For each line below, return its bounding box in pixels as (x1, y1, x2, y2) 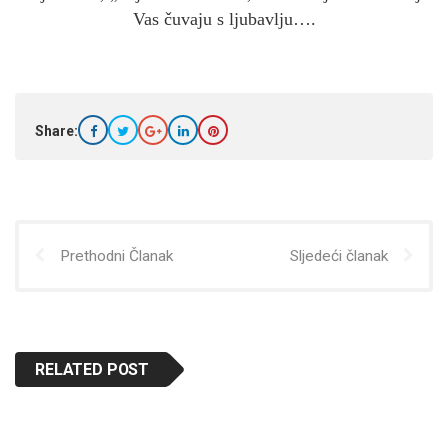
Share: (35, 123, 78, 140)
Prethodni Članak (60, 247, 173, 266)
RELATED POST (35, 360, 150, 380)
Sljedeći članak (290, 247, 388, 266)
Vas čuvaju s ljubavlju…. (132, 9, 316, 30)
